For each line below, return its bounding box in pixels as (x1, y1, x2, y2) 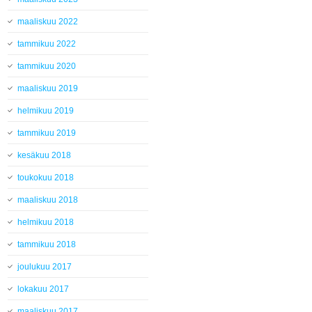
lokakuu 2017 (17, 284, 70, 295)
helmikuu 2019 (17, 106, 75, 116)
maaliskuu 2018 (17, 195, 79, 205)
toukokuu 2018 (17, 173, 75, 183)
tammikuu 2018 (17, 240, 77, 250)
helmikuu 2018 (17, 217, 75, 228)
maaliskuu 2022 (17, 17, 79, 27)
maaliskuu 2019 (17, 84, 79, 94)
